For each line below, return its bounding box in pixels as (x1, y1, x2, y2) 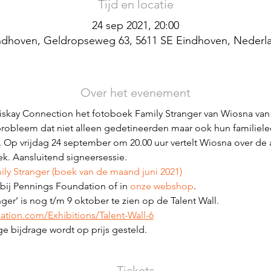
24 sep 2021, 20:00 (92, 19, 179, 32)
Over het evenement (80, 85, 191, 100)
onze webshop (129, 180, 194, 192)
